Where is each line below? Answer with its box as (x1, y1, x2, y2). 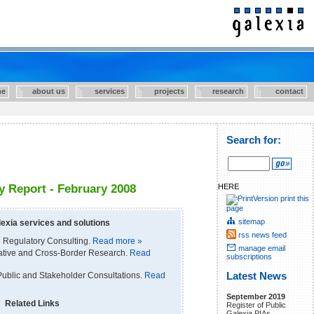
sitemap (238, 217, 265, 226)
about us (18, 87, 65, 95)
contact (254, 87, 303, 95)
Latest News (226, 271, 287, 282)
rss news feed (238, 230, 287, 239)
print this (280, 193, 309, 203)
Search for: (226, 135, 281, 146)
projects (137, 87, 184, 95)
